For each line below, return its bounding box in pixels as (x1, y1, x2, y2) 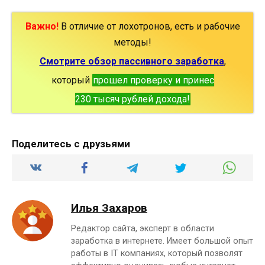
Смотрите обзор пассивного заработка (39, 56, 224, 67)
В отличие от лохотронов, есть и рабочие (58, 21, 240, 33)
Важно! (25, 21, 59, 33)
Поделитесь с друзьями (12, 138, 130, 150)
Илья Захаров (71, 201, 147, 215)
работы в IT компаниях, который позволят (71, 248, 243, 259)
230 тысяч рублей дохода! (75, 93, 190, 105)
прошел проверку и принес (92, 75, 214, 86)
